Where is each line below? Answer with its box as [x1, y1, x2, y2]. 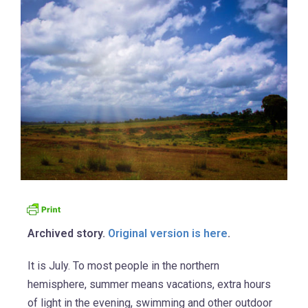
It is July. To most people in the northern [27, 258, 219, 272]
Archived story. [27, 226, 108, 240]
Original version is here [108, 226, 228, 240]
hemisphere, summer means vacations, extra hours [27, 277, 271, 291]
